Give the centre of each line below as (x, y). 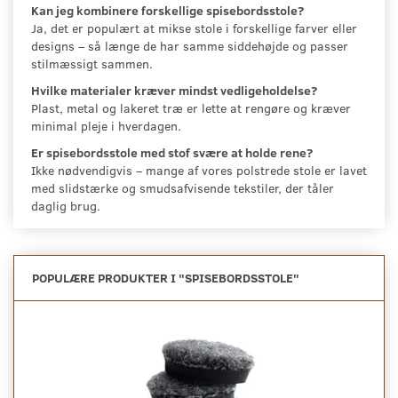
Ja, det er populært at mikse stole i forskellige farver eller (194, 28)
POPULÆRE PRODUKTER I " (108, 277)
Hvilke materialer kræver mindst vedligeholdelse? (174, 90)
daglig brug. (66, 205)
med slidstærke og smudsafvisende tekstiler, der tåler (183, 187)
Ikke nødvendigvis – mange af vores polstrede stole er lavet (199, 170)
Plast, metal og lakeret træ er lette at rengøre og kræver (191, 107)
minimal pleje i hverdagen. (106, 125)
